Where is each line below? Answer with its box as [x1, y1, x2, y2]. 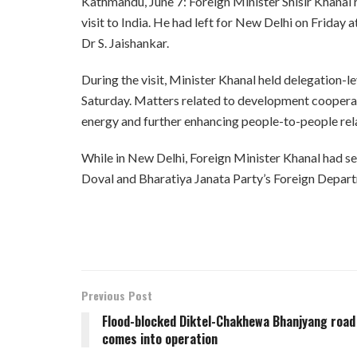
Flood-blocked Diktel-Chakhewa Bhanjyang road [102, 312, 355, 331]
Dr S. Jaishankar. [81, 35, 169, 51]
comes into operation [102, 329, 218, 349]
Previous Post [81, 287, 152, 304]
